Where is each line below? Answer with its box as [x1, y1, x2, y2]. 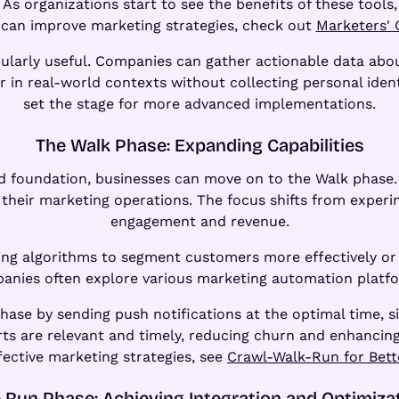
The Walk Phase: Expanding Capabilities [35, 134, 364, 156]
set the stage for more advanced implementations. [23, 94, 376, 112]
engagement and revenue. [110, 212, 289, 230]
